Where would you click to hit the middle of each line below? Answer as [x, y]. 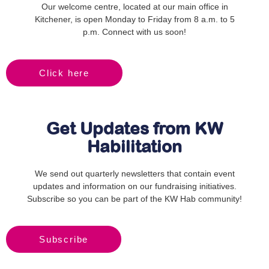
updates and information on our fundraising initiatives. [134, 186]
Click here [64, 73]
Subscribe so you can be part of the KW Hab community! [134, 198]
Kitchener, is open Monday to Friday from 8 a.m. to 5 [134, 20]
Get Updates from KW [134, 128]
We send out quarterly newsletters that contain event [134, 173]
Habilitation [134, 146]
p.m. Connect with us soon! [134, 32]
